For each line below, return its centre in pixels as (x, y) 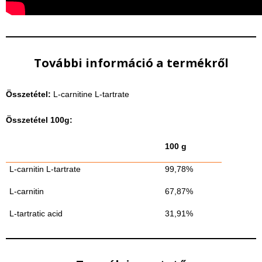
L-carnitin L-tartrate (45, 169)
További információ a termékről (131, 63)
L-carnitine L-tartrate (90, 94)
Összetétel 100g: (39, 120)
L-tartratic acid (36, 213)
